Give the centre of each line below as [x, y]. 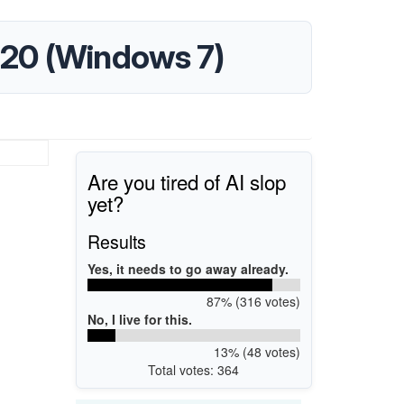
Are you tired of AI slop [187, 181]
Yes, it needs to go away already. [188, 268]
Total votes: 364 [194, 369]
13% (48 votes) [257, 351]
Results [117, 241]
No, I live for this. [140, 319]
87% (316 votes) [253, 301]
